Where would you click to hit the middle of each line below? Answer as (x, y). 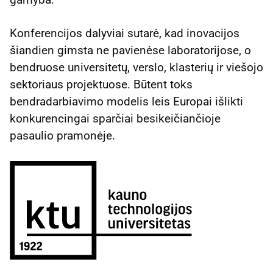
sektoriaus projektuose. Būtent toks (101, 84)
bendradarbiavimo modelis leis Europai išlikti (126, 101)
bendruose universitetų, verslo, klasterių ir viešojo (136, 67)
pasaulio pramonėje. (62, 135)
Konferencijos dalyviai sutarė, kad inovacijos (125, 33)
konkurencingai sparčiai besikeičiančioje (115, 118)
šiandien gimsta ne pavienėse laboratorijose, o (130, 50)
